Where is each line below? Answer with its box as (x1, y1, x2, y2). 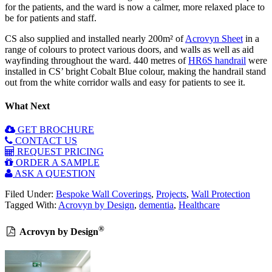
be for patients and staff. (5, 12, 97, 23)
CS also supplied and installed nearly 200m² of (5, 33, 185, 44)
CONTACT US (13, 135, 77, 146)
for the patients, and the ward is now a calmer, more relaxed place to (5, 1, 265, 12)
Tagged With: (5, 200, 58, 211)
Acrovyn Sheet (185, 33, 243, 44)
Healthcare (178, 200, 220, 211)
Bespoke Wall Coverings (56, 189, 151, 200)
